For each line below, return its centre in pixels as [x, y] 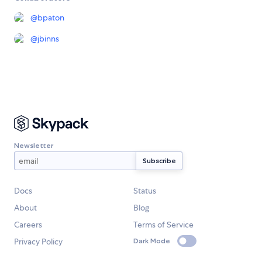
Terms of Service [163, 225]
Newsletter [34, 145]
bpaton [51, 18]
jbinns [48, 39]
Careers [28, 225]
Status [145, 191]
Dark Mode [152, 241]
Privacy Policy [38, 242]
